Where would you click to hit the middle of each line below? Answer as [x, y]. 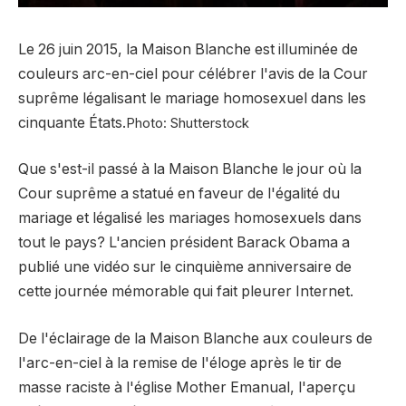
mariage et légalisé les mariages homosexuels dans [190, 218]
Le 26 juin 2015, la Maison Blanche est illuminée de [188, 49]
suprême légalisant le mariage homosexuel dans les [192, 98]
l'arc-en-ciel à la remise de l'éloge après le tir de [180, 363]
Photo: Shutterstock [188, 123]
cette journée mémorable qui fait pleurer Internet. [186, 292]
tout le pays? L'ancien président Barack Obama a [184, 243]
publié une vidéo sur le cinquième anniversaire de [185, 267]
